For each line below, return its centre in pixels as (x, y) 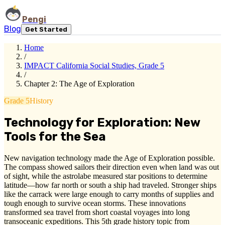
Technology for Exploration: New (102, 122)
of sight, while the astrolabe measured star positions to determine (106, 176)
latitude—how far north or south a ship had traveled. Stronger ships (110, 185)
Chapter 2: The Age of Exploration (79, 84)
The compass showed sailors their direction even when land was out (111, 167)
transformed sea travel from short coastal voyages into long (97, 212)
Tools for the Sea (55, 136)
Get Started (46, 29)
